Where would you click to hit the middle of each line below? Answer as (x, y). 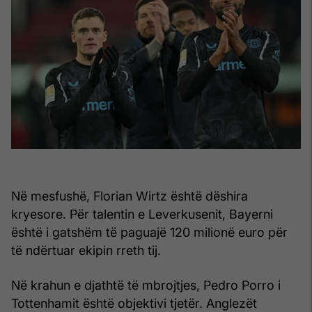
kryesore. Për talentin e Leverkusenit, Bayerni (142, 214)
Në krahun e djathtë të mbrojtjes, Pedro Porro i (146, 285)
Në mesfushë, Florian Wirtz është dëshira (130, 196)
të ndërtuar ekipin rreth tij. (86, 250)
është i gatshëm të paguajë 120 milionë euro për (149, 232)
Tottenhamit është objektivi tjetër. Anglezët (134, 303)
